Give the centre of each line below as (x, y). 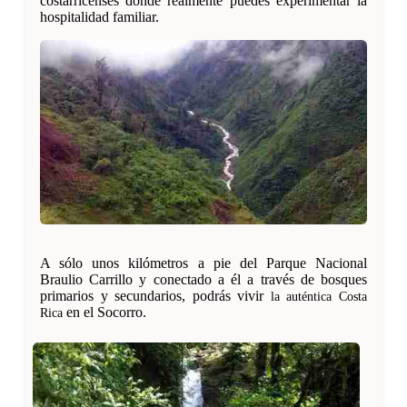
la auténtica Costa (319, 296)
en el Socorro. (104, 312)
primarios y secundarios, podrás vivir (155, 295)
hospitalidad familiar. (99, 17)
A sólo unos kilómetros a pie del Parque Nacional (203, 263)
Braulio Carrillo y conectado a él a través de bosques (203, 279)
